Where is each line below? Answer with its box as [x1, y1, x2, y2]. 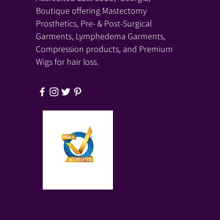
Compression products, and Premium [35, 43, 173, 55]
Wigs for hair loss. [35, 56, 99, 67]
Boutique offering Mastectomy [35, 5, 147, 16]
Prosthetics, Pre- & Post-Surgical [35, 18, 152, 29]
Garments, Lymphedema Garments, [35, 30, 165, 42]
